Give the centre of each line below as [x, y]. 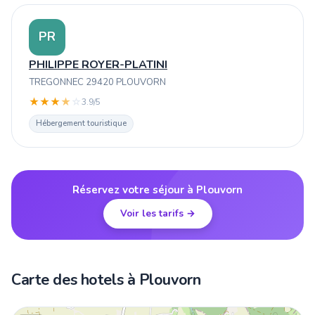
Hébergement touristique [81, 124]
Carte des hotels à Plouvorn [106, 279]
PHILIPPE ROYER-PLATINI [98, 64]
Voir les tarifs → [157, 214]
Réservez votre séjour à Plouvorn [157, 190]
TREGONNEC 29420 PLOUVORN [97, 83]
